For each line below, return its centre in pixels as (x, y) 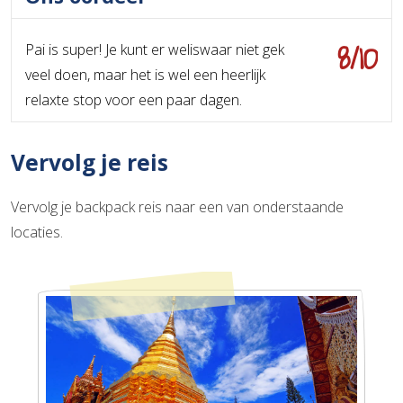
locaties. (37, 233)
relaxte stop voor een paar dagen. (134, 100)
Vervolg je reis (90, 163)
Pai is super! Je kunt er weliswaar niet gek (155, 50)
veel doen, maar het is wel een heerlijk (145, 75)
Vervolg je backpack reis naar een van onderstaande (177, 207)
